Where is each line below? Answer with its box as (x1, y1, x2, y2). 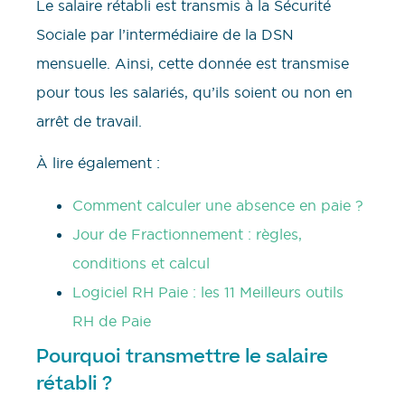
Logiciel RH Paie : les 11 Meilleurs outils (72, 282, 344, 301)
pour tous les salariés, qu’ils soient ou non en (36, 83, 353, 101)
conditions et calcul (72, 253, 210, 272)
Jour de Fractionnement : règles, (72, 224, 302, 243)
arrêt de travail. (36, 112, 142, 130)
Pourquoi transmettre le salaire (36, 344, 328, 368)
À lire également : (36, 154, 160, 173)
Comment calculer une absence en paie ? (72, 195, 363, 214)
